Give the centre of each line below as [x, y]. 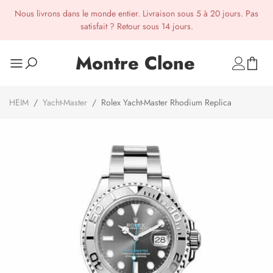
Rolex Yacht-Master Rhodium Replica [166, 102]
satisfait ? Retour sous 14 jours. [136, 26]
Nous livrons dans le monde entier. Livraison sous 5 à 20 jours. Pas [136, 13]
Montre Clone [135, 63]
